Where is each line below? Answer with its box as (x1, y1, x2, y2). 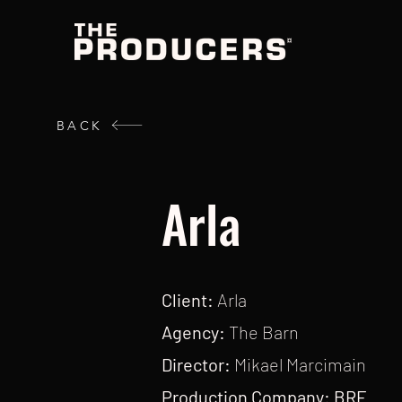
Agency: (162, 321, 229, 343)
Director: (162, 354, 234, 375)
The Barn (229, 321, 299, 343)
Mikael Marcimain (234, 354, 366, 375)
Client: (162, 289, 217, 310)
